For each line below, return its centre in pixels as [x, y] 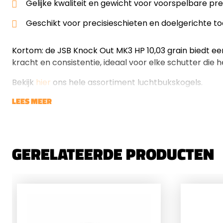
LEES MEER [32, 101]
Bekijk [24, 83]
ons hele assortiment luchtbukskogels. [127, 83]
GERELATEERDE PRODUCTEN [113, 154]
